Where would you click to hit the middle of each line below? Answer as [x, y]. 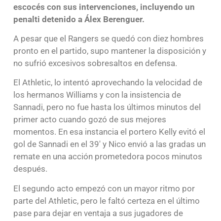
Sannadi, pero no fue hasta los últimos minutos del [107, 107]
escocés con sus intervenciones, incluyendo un [104, 7]
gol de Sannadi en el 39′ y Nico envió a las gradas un [109, 144]
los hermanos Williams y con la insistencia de [97, 95]
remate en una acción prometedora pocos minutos [108, 157]
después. [30, 169]
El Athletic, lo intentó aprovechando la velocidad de [108, 83]
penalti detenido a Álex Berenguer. [79, 19]
